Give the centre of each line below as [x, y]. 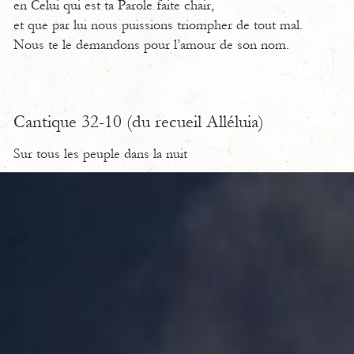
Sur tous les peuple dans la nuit [100, 154]
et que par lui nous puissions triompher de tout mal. [158, 25]
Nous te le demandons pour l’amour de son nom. [151, 45]
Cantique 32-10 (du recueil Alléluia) [139, 122]
